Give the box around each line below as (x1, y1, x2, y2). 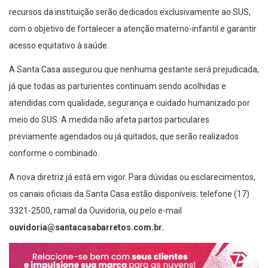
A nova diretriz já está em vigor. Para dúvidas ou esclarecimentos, (9, 172, 255, 182)
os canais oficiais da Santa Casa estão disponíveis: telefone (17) (9, 189, 249, 199)
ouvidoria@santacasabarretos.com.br (9, 223, 162, 233)
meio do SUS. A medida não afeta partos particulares (9, 115, 209, 125)
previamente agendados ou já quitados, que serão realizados (9, 132, 239, 142)
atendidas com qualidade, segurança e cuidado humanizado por (9, 98, 250, 108)
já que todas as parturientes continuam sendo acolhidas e (9, 81, 226, 92)
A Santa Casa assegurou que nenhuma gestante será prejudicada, (9, 65, 259, 75)
